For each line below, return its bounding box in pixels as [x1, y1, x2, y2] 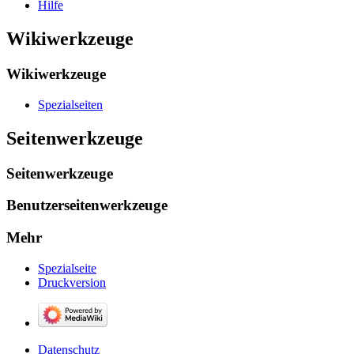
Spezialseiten [38, 97, 103, 111]
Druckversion [38, 275, 106, 289]
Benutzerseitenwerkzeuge [6, 197, 168, 214]
